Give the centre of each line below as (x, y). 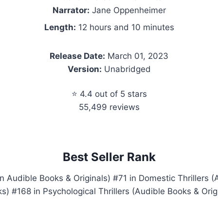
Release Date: (77, 56)
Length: (60, 27)
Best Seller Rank (109, 157)
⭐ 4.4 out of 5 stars (109, 94)
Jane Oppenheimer (127, 10)
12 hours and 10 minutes (125, 27)
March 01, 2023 (137, 56)
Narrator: (71, 10)
